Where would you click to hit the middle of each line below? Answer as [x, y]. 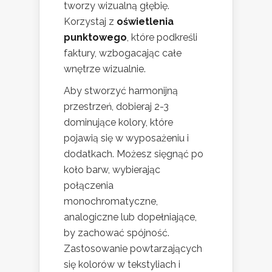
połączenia [89, 185]
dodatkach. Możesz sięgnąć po [134, 154]
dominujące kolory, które [118, 122]
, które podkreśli [162, 37]
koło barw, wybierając [112, 169]
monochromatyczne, [111, 201]
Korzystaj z [90, 21]
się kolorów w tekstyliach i [122, 264]
